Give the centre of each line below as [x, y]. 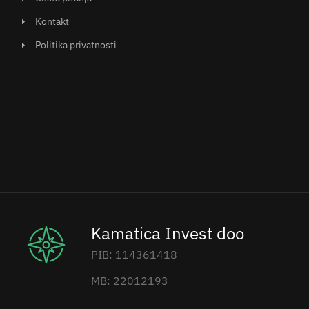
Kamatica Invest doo [168, 233]
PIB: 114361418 [134, 255]
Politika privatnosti [76, 45]
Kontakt [52, 22]
